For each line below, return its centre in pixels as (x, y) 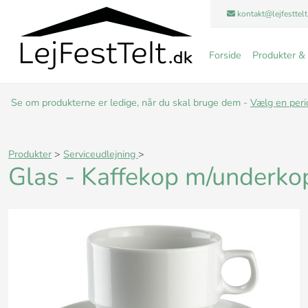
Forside (225, 55)
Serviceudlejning (101, 154)
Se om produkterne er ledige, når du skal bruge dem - (131, 103)
